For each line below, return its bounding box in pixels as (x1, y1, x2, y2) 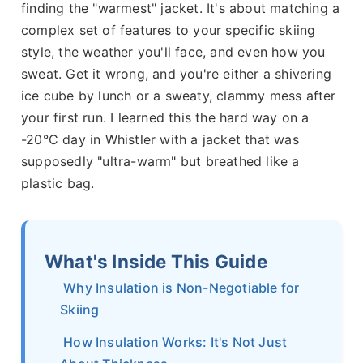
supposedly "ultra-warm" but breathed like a (21, 153, 300, 169)
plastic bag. (21, 175, 95, 191)
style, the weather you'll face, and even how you (21, 44, 326, 60)
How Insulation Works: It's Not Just (63, 333, 288, 350)
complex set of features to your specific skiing (21, 22, 316, 38)
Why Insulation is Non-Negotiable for (63, 280, 300, 296)
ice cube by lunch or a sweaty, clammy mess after (21, 88, 336, 104)
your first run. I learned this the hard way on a (21, 109, 310, 126)
